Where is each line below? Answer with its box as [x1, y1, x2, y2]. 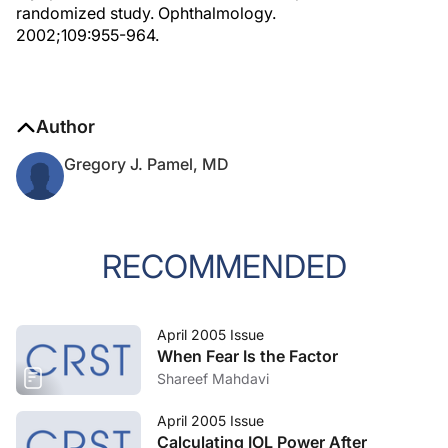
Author [36, 116, 95, 137]
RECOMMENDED [101, 247, 347, 286]
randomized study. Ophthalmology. [16, 3, 276, 23]
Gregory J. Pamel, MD [64, 154, 229, 174]
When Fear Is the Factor [157, 346, 338, 366]
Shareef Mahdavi [157, 370, 269, 387]
